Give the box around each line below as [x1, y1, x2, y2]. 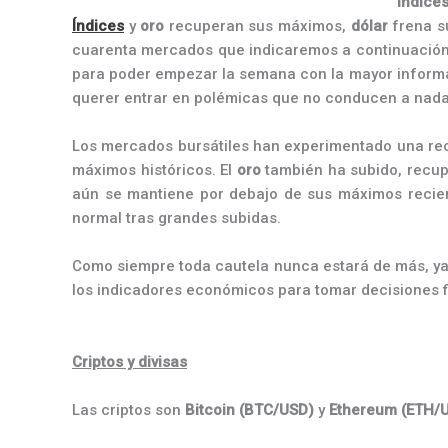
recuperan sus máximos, [164, 17, 351, 35]
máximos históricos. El [72, 161, 237, 179]
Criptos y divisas [72, 353, 187, 371]
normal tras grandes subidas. [72, 209, 281, 227]
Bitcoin [185, 401, 235, 419]
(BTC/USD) [239, 401, 318, 419]
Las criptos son [72, 401, 185, 419]
